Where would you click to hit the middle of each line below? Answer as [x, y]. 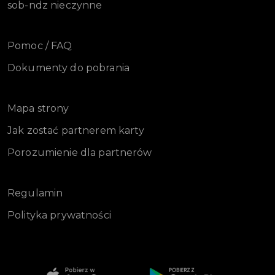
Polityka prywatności [59, 215]
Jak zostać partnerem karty [76, 130]
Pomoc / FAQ [40, 46]
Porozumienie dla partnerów [80, 153]
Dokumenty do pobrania [68, 68]
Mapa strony [38, 108]
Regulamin [35, 193]
